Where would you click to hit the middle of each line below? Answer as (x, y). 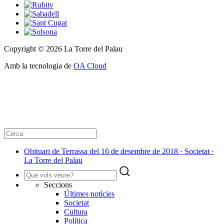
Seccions (58, 185)
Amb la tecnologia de (39, 66)
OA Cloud (90, 66)
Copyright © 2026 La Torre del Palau (63, 49)
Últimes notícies (89, 194)
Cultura (76, 212)
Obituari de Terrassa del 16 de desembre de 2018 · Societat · (119, 151)
